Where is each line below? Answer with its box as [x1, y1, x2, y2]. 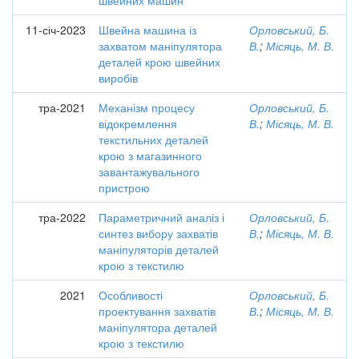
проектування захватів [99, 303, 216, 319]
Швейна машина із [99, 22, 196, 38]
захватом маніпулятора [99, 38, 222, 54]
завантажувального [99, 163, 200, 179]
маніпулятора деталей [99, 319, 217, 335]
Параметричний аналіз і [99, 209, 224, 225]
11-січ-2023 [26, 22, 86, 38]
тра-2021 [38, 99, 86, 115]
